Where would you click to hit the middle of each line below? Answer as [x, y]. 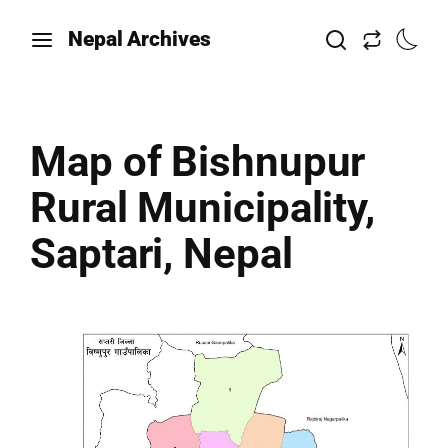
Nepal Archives [139, 39]
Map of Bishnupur [198, 161]
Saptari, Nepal [161, 253]
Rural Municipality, [203, 207]
